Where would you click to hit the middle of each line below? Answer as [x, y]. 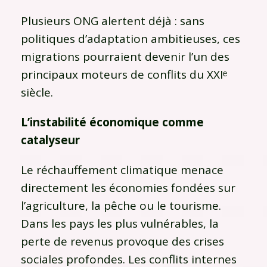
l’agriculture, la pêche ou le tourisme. [121, 205]
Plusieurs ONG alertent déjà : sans [113, 21]
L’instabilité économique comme [112, 122]
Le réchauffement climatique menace [122, 170]
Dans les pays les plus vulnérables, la [120, 223]
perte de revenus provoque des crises [122, 241]
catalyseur [50, 140]
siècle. [37, 92]
